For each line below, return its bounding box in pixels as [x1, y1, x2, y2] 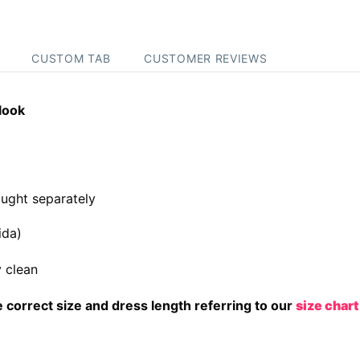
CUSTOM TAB [31, 51, 111, 65]
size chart [296, 297, 358, 313]
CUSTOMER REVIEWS [144, 51, 268, 65]
